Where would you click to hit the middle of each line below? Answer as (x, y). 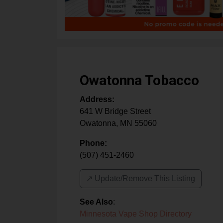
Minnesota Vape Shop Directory (136, 214)
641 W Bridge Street (115, 111)
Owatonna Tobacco (139, 81)
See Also (96, 202)
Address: (97, 100)
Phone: (93, 143)
